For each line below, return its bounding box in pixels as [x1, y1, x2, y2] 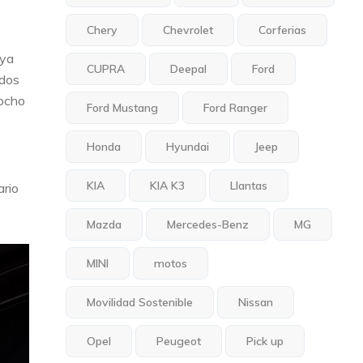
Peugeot [156, 334, 202, 348]
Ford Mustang [87, 100, 159, 115]
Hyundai [166, 139, 210, 154]
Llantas [230, 178, 268, 193]
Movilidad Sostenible [87, 295, 194, 310]
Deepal [170, 62, 207, 76]
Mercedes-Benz [167, 217, 250, 232]
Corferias [258, 23, 307, 37]
